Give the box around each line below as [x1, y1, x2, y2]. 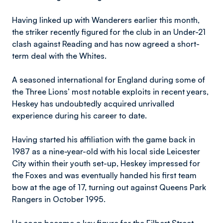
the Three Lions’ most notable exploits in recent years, [12, 87, 209, 97]
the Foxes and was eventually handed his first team [12, 170, 197, 180]
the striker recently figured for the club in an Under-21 [12, 27, 206, 37]
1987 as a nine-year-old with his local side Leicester [12, 146, 200, 156]
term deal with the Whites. [12, 51, 107, 61]
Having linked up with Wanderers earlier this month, [12, 15, 200, 25]
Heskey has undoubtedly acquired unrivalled [12, 99, 174, 109]
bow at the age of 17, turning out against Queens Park [12, 182, 206, 192]
